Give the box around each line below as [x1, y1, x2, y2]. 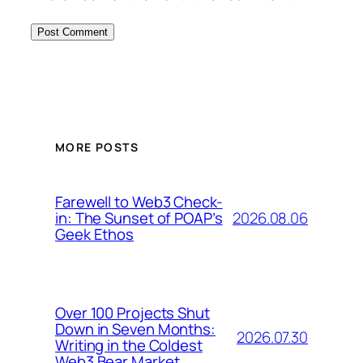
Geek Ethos [55, 224, 135, 246]
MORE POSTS [55, 139, 139, 155]
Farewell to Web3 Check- [55, 191, 223, 213]
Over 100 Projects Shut [55, 302, 210, 324]
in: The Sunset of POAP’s [55, 207, 223, 229]
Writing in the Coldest [55, 335, 203, 357]
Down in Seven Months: [55, 318, 216, 340]
